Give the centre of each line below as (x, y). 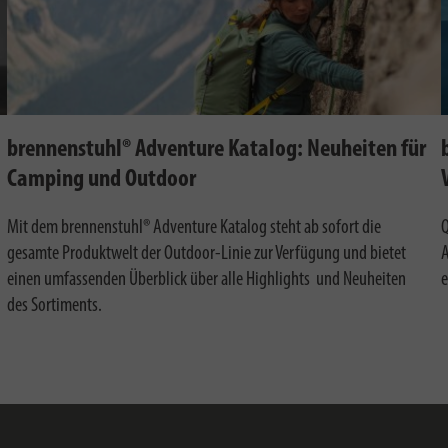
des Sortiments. (54, 306)
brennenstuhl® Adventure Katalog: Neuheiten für (216, 150)
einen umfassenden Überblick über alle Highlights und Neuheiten (206, 280)
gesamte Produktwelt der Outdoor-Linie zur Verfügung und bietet (206, 254)
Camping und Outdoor (101, 180)
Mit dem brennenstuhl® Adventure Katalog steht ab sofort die (193, 228)
